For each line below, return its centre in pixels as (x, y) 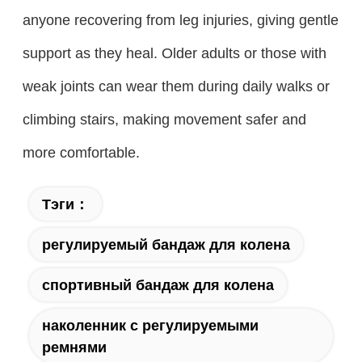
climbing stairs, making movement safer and (164, 120)
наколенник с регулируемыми (150, 325)
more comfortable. (81, 153)
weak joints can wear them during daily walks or (176, 86)
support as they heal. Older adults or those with (174, 53)
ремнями (74, 347)
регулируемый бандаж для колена (166, 245)
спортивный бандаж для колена (158, 285)
